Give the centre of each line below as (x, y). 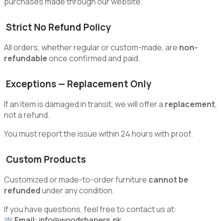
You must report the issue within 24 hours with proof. (98, 134)
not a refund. (27, 115)
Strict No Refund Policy (57, 27)
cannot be (168, 180)
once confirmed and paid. (94, 58)
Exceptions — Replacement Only (77, 84)
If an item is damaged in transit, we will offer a (84, 104)
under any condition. (77, 191)
